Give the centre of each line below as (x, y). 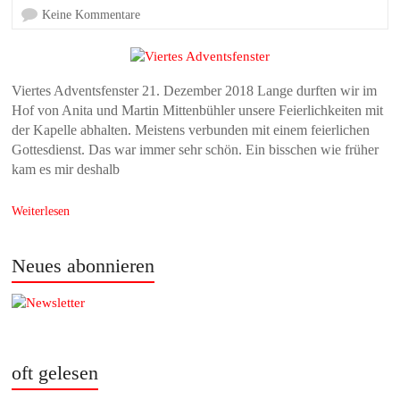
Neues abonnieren (83, 266)
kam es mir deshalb (66, 170)
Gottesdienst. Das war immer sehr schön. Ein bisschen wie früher (196, 150)
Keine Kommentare (92, 15)
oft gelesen (55, 373)
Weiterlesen (41, 212)
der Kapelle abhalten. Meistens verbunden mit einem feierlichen (191, 130)
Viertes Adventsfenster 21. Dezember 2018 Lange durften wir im (195, 91)
